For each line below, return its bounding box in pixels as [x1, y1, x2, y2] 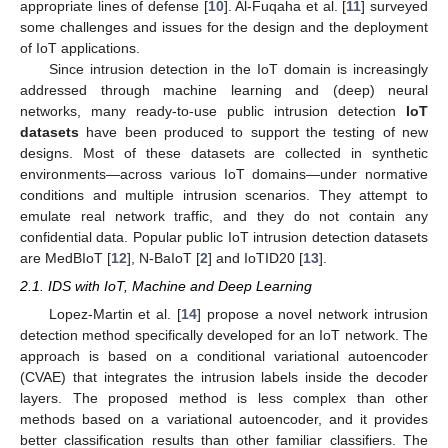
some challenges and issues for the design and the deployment [20, 18, 428, 35]
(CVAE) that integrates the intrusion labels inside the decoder [20, 369, 428, 386]
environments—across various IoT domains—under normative [20, 165, 428, 182]
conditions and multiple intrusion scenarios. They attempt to [20, 186, 428, 203]
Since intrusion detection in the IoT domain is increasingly [48, 60, 428, 77]
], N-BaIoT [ [127, 249, 200, 266]
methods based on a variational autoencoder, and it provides [20, 411, 428, 428]
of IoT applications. [20, 39, 140, 56]
